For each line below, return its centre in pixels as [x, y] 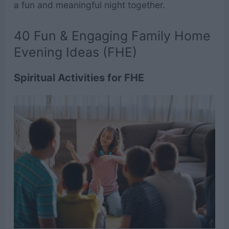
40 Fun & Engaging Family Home [112, 36]
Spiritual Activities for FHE [79, 77]
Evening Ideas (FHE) [77, 52]
